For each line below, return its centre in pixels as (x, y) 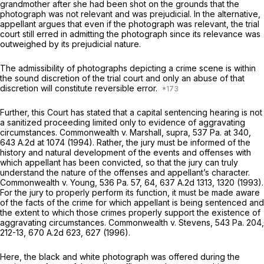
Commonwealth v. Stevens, (162, 222)
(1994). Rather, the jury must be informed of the (158, 142)
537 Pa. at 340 (221, 132)
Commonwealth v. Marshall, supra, (126, 132)
